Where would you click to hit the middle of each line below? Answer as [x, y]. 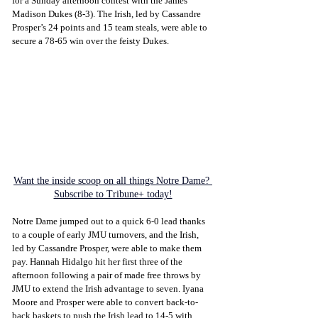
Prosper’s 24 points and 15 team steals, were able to [111, 27]
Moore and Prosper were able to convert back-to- [105, 302]
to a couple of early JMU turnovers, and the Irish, [106, 235]
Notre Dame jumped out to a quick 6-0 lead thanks [110, 221]
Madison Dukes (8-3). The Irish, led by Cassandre [108, 13]
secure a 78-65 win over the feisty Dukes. [91, 40]
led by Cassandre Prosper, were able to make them [108, 248]
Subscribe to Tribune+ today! [113, 194]
